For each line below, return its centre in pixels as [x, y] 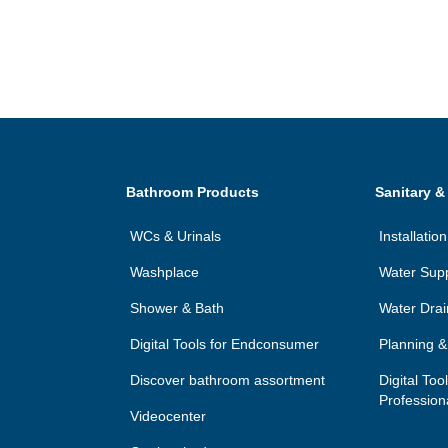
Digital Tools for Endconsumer [224, 343]
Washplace [164, 271]
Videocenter [168, 415]
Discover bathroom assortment [227, 379]
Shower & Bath [177, 307]
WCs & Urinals [175, 235]
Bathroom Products [192, 191]
